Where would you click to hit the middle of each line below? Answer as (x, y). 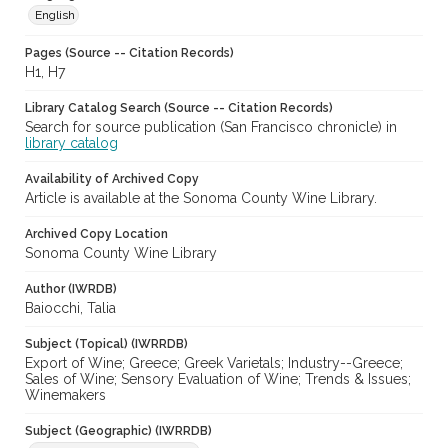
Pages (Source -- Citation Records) (129, 53)
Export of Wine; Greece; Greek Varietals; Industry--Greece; (214, 363)
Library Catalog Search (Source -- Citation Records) (179, 108)
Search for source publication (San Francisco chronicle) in (211, 127)
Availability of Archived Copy (112, 179)
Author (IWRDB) (71, 289)
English (55, 15)
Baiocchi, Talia (70, 308)
